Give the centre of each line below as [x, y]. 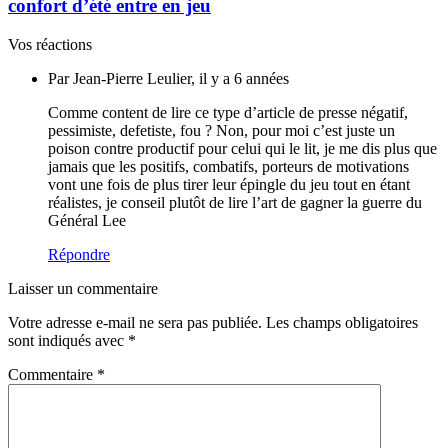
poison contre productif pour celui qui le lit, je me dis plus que [242, 148]
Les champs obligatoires [342, 322]
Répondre [79, 254]
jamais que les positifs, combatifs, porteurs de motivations [228, 166]
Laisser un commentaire [83, 288]
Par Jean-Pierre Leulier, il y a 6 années [168, 78]
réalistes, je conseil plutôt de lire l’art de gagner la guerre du [235, 202]
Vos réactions [50, 44]
